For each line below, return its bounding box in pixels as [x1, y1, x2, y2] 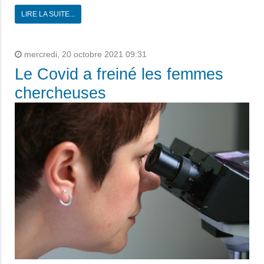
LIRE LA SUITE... [21, 10, 75, 19]
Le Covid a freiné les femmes [15, 65, 223, 84]
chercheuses [15, 84, 106, 103]
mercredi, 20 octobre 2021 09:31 [22, 50, 147, 60]
